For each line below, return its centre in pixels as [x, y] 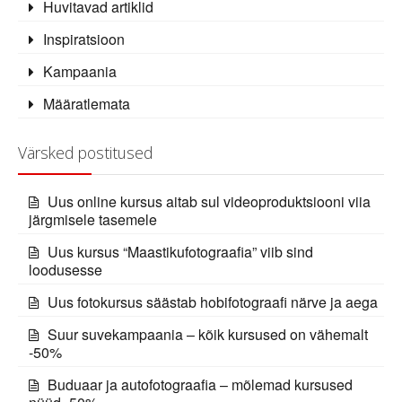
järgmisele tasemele [93, 219]
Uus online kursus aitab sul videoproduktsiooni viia [210, 201]
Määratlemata [87, 103]
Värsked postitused [85, 152]
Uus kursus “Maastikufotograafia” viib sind [181, 251]
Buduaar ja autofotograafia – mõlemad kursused [201, 384]
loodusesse [66, 269]
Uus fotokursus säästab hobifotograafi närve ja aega [213, 301]
